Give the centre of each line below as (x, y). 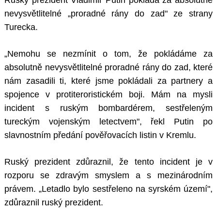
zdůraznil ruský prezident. (54, 203)
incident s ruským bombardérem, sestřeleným (108, 108)
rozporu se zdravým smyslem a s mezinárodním (108, 176)
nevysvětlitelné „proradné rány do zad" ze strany (108, 14)
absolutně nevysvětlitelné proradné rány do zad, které (108, 68)
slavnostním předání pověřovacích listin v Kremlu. (100, 135)
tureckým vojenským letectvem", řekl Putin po (108, 122)
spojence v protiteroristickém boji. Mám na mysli (108, 95)
